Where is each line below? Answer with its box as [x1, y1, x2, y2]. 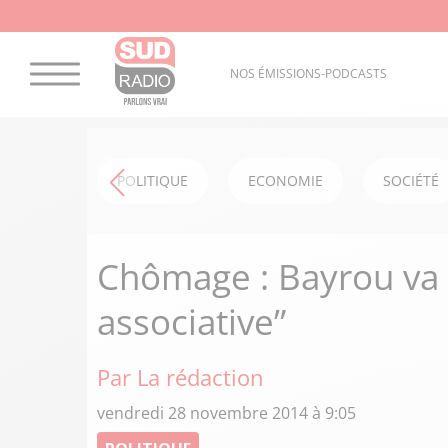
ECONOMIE [248, 171, 323, 190]
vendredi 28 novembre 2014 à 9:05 [97, 402, 356, 424]
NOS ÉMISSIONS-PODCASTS [229, 65, 387, 83]
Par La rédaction [97, 362, 264, 392]
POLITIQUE [117, 171, 188, 190]
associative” [97, 298, 286, 345]
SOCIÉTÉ [383, 171, 439, 190]
